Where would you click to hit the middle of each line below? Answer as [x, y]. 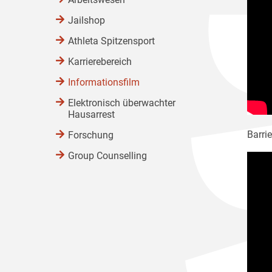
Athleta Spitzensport [111, 41]
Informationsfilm [104, 82]
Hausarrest [91, 114]
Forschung [91, 135]
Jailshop [87, 20]
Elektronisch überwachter [122, 103]
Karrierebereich [100, 62]
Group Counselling [107, 156]
